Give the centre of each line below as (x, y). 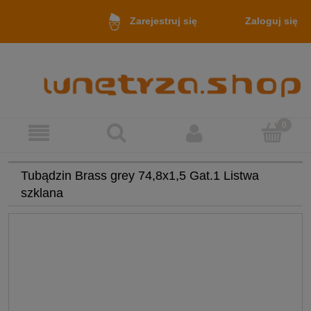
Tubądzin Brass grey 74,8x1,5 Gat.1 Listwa (140, 175)
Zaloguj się (272, 20)
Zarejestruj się (163, 21)
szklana (42, 193)
